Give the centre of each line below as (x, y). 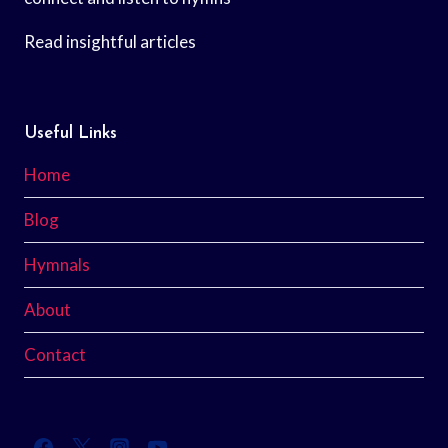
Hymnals (57, 265)
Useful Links (70, 133)
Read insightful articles (110, 41)
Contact (55, 355)
